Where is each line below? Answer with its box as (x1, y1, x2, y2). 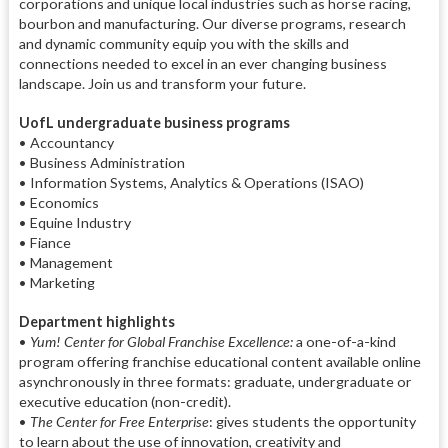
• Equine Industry (18, 213, 131, 231)
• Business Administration (18, 153, 185, 171)
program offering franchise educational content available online (18, 352, 421, 370)
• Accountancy (18, 133, 114, 151)
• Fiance (18, 233, 71, 251)
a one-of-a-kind (292, 332, 396, 350)
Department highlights (18, 312, 175, 330)
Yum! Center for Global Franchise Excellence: (29, 332, 293, 350)
